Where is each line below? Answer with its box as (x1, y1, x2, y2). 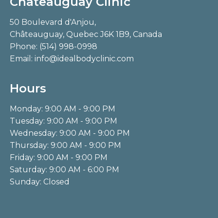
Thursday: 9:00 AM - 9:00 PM (10, 140, 121, 150)
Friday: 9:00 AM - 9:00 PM (10, 152, 108, 162)
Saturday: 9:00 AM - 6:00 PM (10, 164, 119, 174)
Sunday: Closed (10, 177, 70, 186)
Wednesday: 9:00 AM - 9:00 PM (10, 128, 130, 138)
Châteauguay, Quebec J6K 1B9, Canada (10, 29, 162, 39)
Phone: (10, 41, 39, 51)
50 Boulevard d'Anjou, (10, 17, 96, 27)
